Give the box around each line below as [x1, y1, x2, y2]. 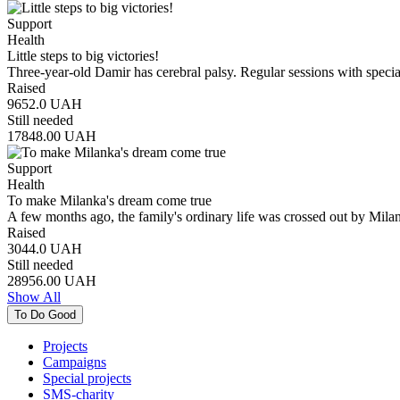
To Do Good [14, 307, 76, 321]
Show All [7, 288, 61, 304]
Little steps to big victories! [7, 47, 159, 63]
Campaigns [43, 354, 106, 370]
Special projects [43, 370, 131, 386]
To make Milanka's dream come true [7, 192, 212, 208]
